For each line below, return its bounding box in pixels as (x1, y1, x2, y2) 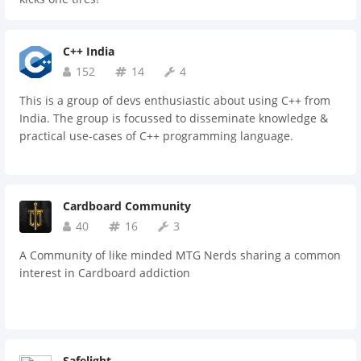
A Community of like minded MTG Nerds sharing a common (19, 247, 341, 263)
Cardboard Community (63, 198, 191, 214)
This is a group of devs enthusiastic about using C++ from (19, 93, 330, 108)
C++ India (63, 44, 114, 59)
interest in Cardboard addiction (19, 265, 190, 280)
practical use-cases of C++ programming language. (19, 128, 293, 143)
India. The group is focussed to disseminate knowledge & (19, 110, 328, 126)
